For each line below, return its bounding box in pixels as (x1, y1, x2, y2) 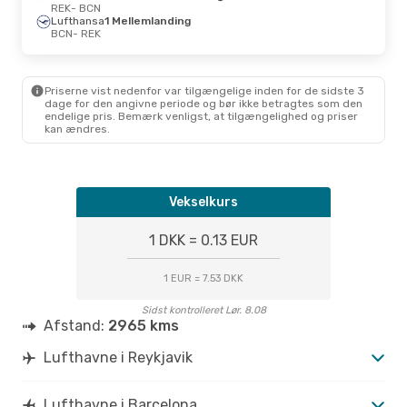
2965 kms (108, 316, 179, 334)
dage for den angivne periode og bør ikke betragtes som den (45, 96, 362, 110)
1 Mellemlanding (104, 14, 191, 27)
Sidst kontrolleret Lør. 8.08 (141, 303, 266, 316)
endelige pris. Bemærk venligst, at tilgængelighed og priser (45, 109, 358, 123)
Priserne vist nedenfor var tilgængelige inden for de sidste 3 (45, 84, 364, 97)
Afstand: (44, 316, 108, 334)
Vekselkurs (169, 194, 238, 210)
